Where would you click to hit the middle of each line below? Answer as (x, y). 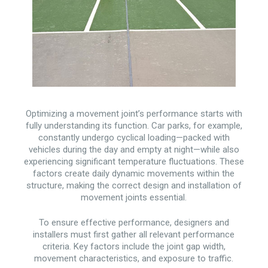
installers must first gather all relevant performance (134, 235)
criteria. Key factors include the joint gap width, (134, 247)
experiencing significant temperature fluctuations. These (134, 161)
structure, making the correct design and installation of (134, 185)
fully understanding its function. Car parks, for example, (134, 125)
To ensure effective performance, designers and (134, 223)
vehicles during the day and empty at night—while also (134, 149)
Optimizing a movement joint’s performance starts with (134, 113)
